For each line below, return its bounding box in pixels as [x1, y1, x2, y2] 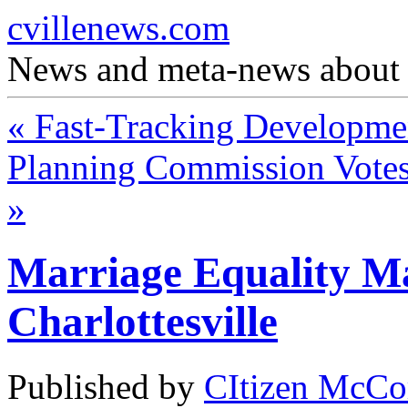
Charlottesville [7, 298, 278, 346]
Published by [7, 366, 204, 406]
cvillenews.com [7, 8, 229, 47]
